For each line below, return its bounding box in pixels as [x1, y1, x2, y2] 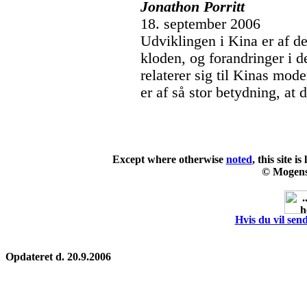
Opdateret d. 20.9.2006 [5, 251, 111, 262]
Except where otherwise [112, 153, 226, 165]
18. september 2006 [140, 15, 260, 32]
